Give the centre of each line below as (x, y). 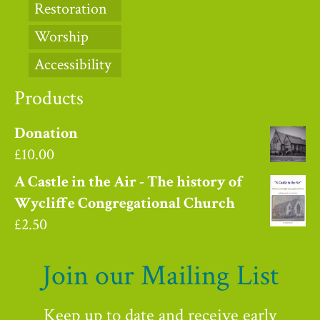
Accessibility (73, 64)
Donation (46, 133)
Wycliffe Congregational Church (125, 203)
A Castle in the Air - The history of (128, 181)
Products (49, 98)
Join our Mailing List (160, 275)
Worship (61, 36)
